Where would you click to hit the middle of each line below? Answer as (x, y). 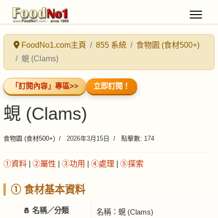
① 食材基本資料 (48, 190)
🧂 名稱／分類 (46, 210)
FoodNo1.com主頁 (54, 45)
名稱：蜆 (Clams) (125, 212)
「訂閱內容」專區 (40, 86)
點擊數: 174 (137, 138)
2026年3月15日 (87, 138)
